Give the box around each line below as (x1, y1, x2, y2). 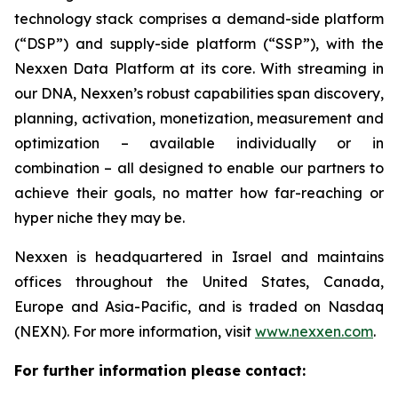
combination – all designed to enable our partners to (14, 159, 384, 177)
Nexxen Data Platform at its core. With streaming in (14, 60, 384, 77)
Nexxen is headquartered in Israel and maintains (14, 248, 384, 266)
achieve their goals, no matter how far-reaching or (14, 184, 384, 202)
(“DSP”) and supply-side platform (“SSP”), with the (14, 35, 384, 52)
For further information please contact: (14, 362, 306, 379)
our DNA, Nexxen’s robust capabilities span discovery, (14, 84, 384, 102)
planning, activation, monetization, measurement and (14, 109, 384, 127)
